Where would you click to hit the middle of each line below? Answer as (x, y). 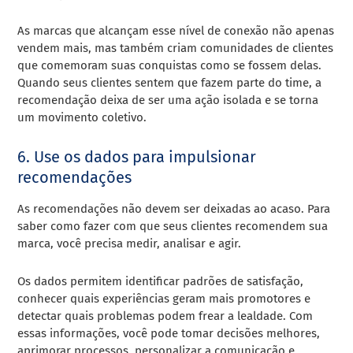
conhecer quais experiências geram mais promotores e (164, 298)
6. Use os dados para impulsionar (137, 156)
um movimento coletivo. (82, 117)
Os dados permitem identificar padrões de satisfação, (161, 281)
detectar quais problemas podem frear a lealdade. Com (165, 316)
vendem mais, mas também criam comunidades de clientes (176, 48)
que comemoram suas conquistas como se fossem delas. (170, 65)
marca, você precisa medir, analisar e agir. (130, 243)
